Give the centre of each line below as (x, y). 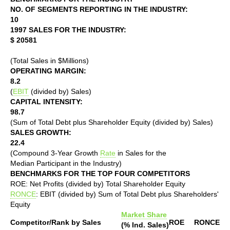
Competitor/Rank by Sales (56, 222)
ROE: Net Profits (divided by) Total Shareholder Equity (98, 184)
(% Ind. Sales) (145, 225)
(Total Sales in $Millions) (50, 60)
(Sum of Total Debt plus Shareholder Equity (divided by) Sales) (112, 122)
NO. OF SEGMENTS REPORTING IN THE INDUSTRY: (99, 9)
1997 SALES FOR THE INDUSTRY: (68, 30)
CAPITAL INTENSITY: (46, 101)
